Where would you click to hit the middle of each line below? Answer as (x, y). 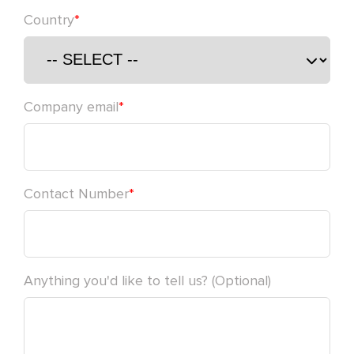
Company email (71, 107)
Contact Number (76, 194)
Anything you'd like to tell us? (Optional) (147, 281)
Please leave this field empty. (113, 36)
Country (49, 20)
